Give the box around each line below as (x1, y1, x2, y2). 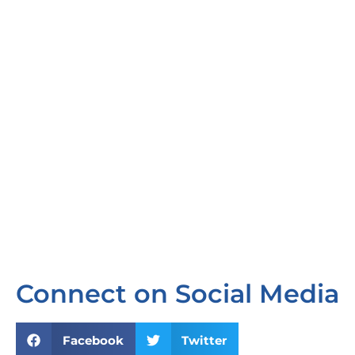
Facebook (62, 332, 124, 348)
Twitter (181, 332, 227, 348)
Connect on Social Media (16, 278, 339, 310)
